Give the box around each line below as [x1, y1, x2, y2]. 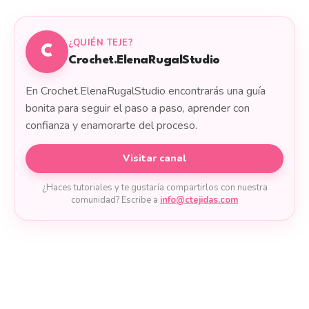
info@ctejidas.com [160, 194, 238, 207]
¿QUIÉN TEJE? [68, 36, 134, 49]
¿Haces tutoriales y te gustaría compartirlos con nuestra [41, 181, 268, 195]
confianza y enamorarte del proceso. [26, 118, 197, 134]
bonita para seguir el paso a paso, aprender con [26, 101, 250, 117]
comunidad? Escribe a [71, 194, 160, 207]
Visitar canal [123, 152, 186, 166]
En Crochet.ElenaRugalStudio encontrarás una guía [26, 83, 266, 99]
